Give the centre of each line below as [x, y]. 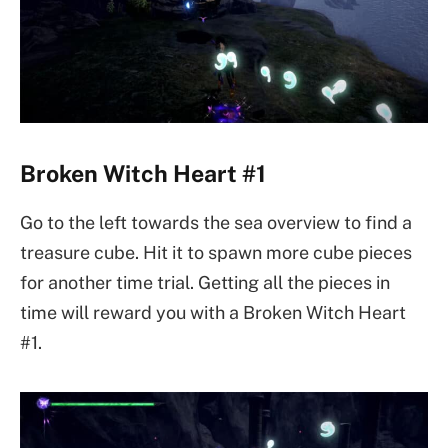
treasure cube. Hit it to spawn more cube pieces [216, 253]
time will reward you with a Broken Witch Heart [213, 313]
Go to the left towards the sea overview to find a [216, 223]
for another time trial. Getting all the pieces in [205, 283]
